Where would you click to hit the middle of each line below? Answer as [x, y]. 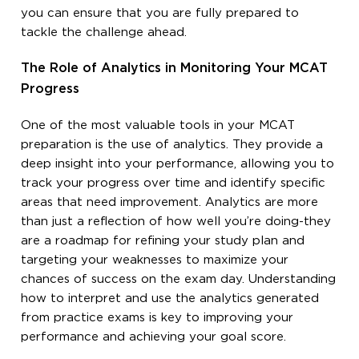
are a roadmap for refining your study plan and [163, 240]
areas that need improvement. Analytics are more [170, 202]
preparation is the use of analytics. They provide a [172, 144]
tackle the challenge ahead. [104, 32]
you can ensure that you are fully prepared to [160, 13]
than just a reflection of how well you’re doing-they [176, 221]
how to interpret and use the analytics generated [170, 298]
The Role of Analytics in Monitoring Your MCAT [175, 68]
